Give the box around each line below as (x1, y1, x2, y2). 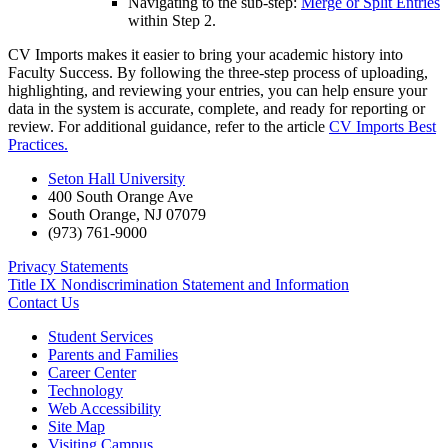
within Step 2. (128, 11, 216, 29)
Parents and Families (48, 345, 178, 363)
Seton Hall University (48, 169, 185, 187)
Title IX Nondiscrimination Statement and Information (8, 275, 349, 293)
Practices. (8, 135, 68, 153)
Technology (48, 381, 123, 399)
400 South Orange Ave (48, 187, 193, 205)
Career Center (48, 363, 136, 381)
